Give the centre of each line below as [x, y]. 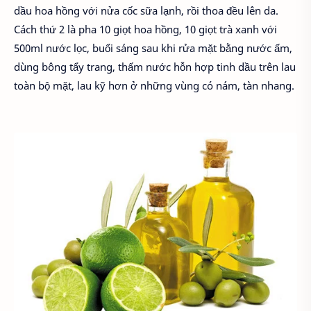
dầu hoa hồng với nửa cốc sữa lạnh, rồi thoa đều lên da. [148, 11]
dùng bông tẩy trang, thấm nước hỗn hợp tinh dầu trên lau [155, 67]
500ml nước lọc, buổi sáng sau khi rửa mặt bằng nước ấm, [153, 48]
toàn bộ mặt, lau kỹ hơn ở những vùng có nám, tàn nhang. [154, 86]
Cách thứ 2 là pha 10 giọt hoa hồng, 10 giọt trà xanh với [145, 30]
